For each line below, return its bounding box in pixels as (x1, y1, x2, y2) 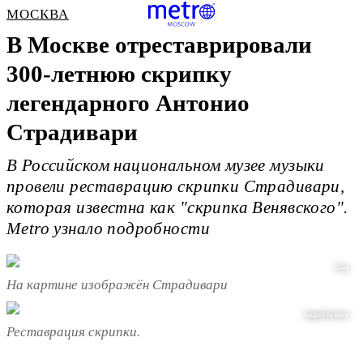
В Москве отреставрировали (6, 32, 312, 58)
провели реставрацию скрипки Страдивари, (6, 177, 345, 196)
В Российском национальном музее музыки (6, 156, 325, 175)
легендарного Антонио (6, 90, 250, 116)
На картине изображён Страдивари (6, 276, 228, 293)
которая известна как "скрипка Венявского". (6, 199, 348, 217)
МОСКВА (6, 6, 70, 22)
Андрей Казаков (304, 311, 350, 319)
